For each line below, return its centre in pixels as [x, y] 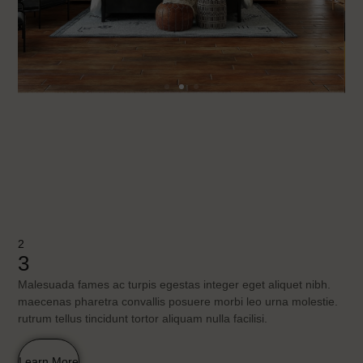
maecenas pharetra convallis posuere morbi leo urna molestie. [178, 301]
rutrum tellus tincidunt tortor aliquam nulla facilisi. [143, 318]
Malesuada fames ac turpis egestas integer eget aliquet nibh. [175, 284]
